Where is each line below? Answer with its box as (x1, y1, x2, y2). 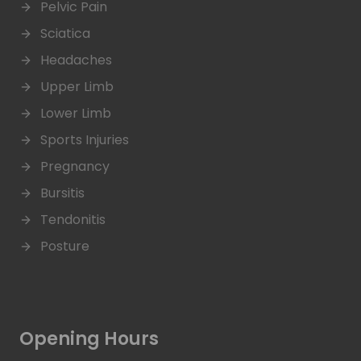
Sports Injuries (40, 131, 129, 150)
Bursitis (40, 184, 85, 203)
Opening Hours (19, 326, 159, 352)
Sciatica (40, 24, 90, 44)
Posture (40, 237, 89, 256)
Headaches (40, 51, 112, 70)
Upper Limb (40, 77, 114, 97)
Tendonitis (40, 210, 106, 230)
